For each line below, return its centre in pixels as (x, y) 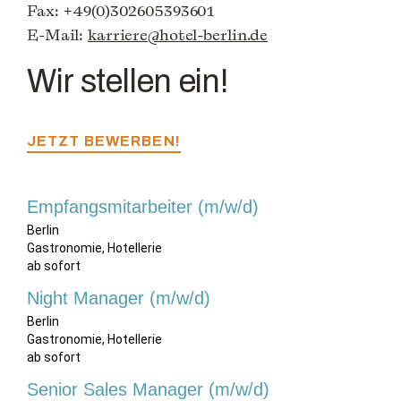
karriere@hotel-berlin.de (178, 35)
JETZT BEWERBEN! (104, 141)
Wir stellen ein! (128, 82)
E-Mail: (58, 35)
